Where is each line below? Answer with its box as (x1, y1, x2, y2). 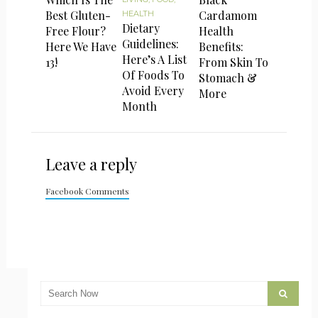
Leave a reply (45, 153, 137, 175)
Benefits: (199, 38, 244, 54)
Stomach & (199, 70, 258, 85)
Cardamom (199, 7, 258, 23)
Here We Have (45, 38, 116, 54)
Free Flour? (45, 23, 106, 38)
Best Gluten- (45, 7, 111, 23)
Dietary (122, 20, 160, 35)
